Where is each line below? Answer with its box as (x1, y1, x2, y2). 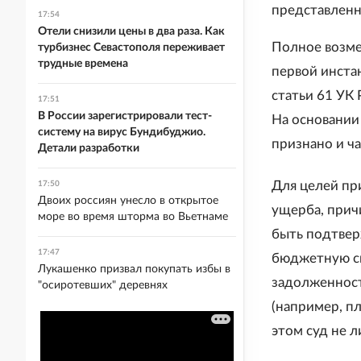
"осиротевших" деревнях (38, 280, 168, 291)
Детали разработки (38, 143, 139, 154)
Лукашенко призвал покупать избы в (38, 263, 230, 275)
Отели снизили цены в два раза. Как (38, 26, 225, 37)
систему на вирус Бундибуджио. (38, 127, 205, 138)
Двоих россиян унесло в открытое (38, 195, 218, 206)
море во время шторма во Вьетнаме (38, 211, 228, 222)
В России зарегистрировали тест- (38, 110, 212, 122)
